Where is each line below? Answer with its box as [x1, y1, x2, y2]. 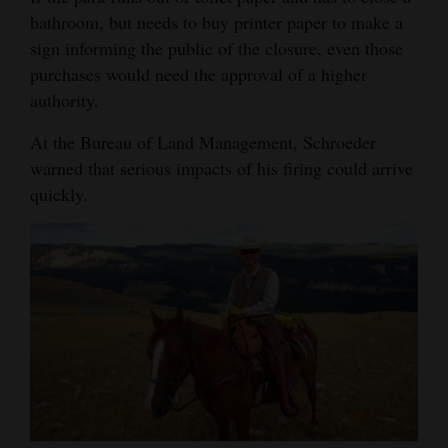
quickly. [30, 181, 88, 206]
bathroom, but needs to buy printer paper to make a [30, 9, 403, 34]
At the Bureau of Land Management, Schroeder [30, 129, 376, 154]
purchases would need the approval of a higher [30, 61, 367, 86]
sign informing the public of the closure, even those [30, 35, 403, 60]
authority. [30, 87, 99, 112]
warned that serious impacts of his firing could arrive [30, 155, 413, 180]
